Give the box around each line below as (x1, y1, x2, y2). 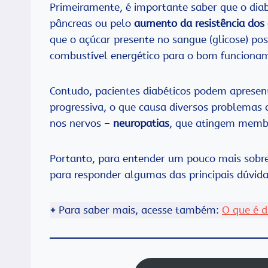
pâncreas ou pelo (50, 17, 134, 29)
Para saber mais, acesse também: (56, 203, 222, 216)
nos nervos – (50, 117, 113, 129)
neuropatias (113, 117, 169, 129)
